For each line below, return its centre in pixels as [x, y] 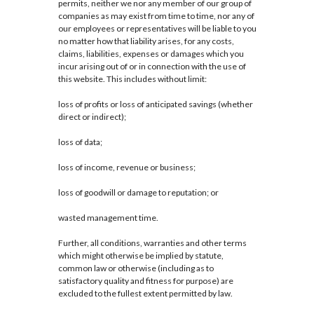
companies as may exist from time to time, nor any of [156, 16]
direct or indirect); [92, 117]
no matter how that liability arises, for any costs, [146, 41]
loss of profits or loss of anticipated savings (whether [155, 104]
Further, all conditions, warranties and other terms [152, 243]
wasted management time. [108, 218]
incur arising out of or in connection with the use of [152, 67]
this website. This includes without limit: [132, 79]
